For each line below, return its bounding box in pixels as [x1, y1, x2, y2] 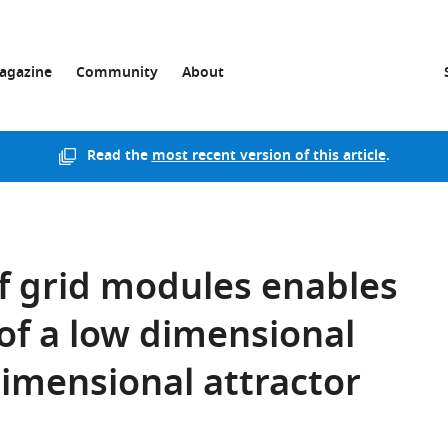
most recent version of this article [151, 145, 386, 168]
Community [76, 62, 158, 85]
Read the [86, 145, 152, 168]
